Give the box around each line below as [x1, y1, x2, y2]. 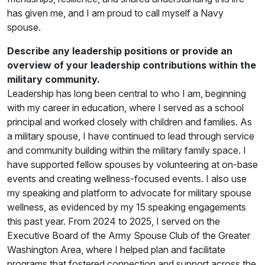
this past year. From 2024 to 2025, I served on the [7, 215, 220, 227]
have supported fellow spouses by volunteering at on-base [7, 158, 258, 170]
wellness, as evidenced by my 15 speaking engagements [7, 201, 246, 213]
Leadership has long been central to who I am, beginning [7, 87, 246, 99]
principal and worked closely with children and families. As [7, 115, 252, 128]
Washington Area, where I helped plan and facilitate [7, 243, 225, 256]
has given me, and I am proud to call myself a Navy [7, 7, 224, 19]
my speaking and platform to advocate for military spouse [7, 186, 251, 199]
